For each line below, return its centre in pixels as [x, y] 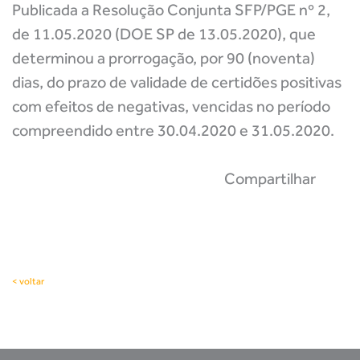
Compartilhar [270, 178]
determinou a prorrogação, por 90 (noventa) [164, 58]
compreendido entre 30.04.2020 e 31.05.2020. [173, 130]
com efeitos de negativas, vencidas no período [171, 106]
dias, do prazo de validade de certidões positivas [177, 82]
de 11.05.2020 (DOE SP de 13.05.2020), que [164, 34]
